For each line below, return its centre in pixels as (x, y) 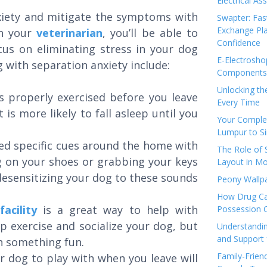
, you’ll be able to (150, 33)
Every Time (238, 102)
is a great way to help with (117, 210)
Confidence (239, 43)
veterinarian (69, 33)
